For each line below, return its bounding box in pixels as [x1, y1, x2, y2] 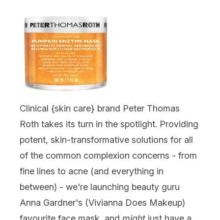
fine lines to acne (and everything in [20, 165, 164, 176]
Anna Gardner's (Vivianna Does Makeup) [20, 197, 185, 208]
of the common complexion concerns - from [20, 150, 197, 161]
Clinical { [20, 103, 55, 113]
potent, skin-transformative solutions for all [20, 134, 193, 145]
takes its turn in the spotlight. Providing [39, 118, 198, 129]
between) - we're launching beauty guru [20, 181, 180, 192]
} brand [91, 103, 123, 113]
